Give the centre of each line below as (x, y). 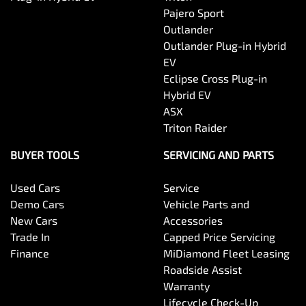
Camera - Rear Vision (56, 242)
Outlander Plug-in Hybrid (225, 46)
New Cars (34, 221)
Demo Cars (37, 204)
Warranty (186, 286)
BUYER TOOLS (45, 155)
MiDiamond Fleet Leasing (226, 253)
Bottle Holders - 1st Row (63, 94)
